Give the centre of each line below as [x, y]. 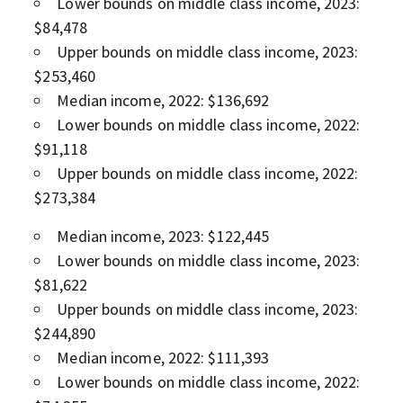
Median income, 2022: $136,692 [163, 100]
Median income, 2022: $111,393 [163, 357]
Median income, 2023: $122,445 [163, 236]
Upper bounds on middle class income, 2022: [208, 173]
